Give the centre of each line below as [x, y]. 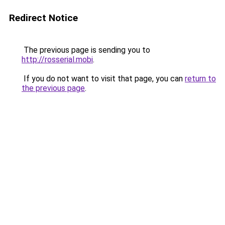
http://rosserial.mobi [57, 60]
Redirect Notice [43, 18]
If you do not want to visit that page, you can [103, 79]
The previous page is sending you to [86, 50]
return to [200, 79]
